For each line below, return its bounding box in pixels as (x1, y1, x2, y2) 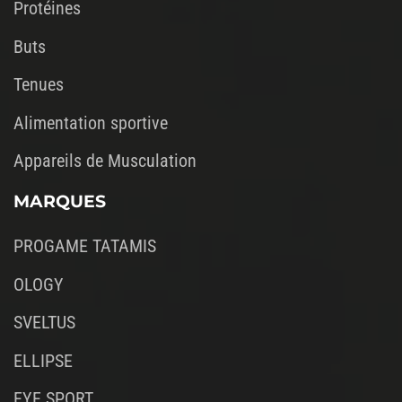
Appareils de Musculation (13, 149, 197, 171)
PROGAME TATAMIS (13, 235, 156, 258)
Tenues (13, 74, 64, 96)
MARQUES (13, 191, 106, 213)
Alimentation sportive (13, 111, 168, 134)
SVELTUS (13, 311, 75, 334)
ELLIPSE (13, 349, 73, 371)
